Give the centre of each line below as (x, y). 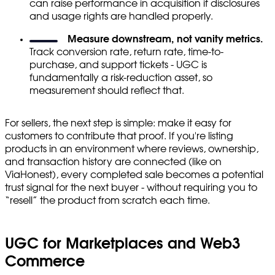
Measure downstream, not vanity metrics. (165, 39)
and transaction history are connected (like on (113, 162)
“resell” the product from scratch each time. (107, 200)
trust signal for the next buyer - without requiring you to (131, 188)
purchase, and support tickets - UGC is (118, 65)
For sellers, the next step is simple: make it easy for (118, 123)
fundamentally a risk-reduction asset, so (121, 78)
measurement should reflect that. (107, 91)
